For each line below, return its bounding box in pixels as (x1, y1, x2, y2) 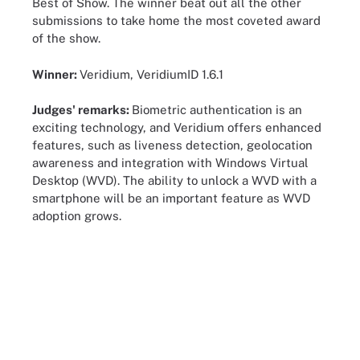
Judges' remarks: (32, 103, 132, 117)
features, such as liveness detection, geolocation (32, 138, 313, 153)
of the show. (32, 31, 100, 46)
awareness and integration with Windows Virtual (32, 156, 309, 170)
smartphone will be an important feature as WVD (32, 191, 310, 206)
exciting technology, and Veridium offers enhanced (32, 121, 321, 135)
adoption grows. (32, 209, 121, 223)
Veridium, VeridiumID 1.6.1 (80, 67, 223, 81)
